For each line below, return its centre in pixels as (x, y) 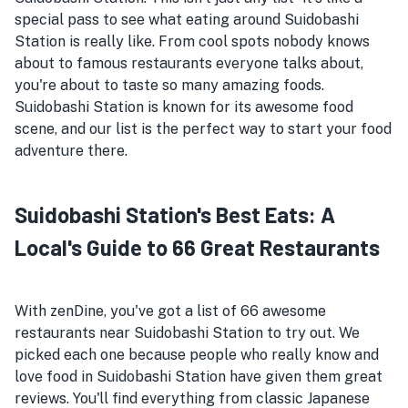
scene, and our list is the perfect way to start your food (203, 129)
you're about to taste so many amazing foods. (169, 85)
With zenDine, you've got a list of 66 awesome (170, 311)
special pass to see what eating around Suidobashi (187, 20)
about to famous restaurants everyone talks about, (189, 63)
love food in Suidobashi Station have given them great (199, 377)
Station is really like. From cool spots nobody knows (192, 41)
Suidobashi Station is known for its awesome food (184, 107)
